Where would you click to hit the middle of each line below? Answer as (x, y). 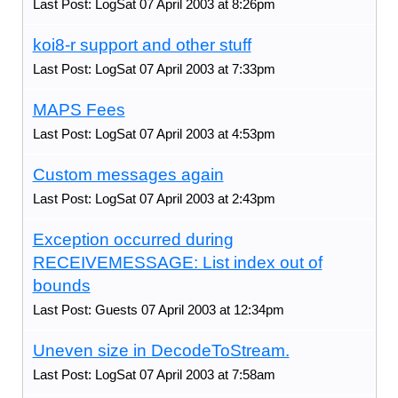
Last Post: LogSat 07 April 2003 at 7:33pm (154, 68)
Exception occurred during (133, 239)
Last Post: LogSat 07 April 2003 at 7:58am (154, 374)
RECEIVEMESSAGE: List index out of (177, 262)
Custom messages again (128, 174)
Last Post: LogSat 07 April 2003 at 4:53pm (154, 133)
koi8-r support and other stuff (142, 44)
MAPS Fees (79, 109)
